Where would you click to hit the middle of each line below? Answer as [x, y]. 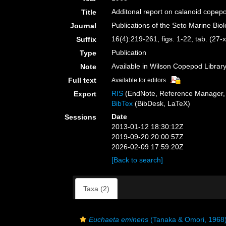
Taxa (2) [96, 189]
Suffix [87, 39]
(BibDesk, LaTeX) [162, 103]
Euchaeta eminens [119, 219]
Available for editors [139, 80]
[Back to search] [137, 160]
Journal [83, 26]
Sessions [81, 117]
